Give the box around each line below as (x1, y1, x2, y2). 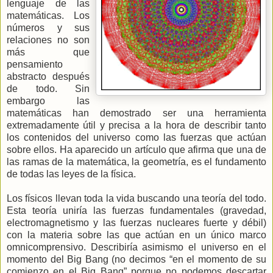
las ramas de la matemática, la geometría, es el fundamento (7, 156, 266, 167)
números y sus (7, 22, 90, 33)
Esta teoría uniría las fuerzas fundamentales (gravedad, (7, 205, 266, 216)
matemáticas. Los (7, 10, 90, 21)
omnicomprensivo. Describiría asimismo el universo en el (7, 241, 266, 252)
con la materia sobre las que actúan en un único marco (7, 229, 266, 240)
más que (7, 46, 90, 57)
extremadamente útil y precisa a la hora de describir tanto (7, 119, 266, 130)
